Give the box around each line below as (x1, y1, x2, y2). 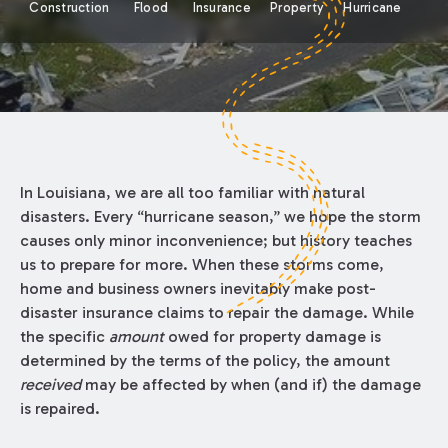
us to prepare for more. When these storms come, (19, 255, 384, 275)
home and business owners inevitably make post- (19, 279, 376, 299)
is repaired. (19, 399, 100, 419)
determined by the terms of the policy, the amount (19, 351, 390, 371)
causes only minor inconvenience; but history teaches (19, 231, 412, 251)
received (19, 375, 81, 395)
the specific (19, 327, 109, 347)
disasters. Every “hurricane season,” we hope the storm (19, 207, 421, 227)
